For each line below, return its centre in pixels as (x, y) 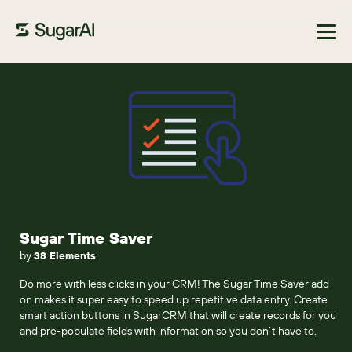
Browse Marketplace (74, 82)
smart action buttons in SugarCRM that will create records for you (178, 315)
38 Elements (65, 255)
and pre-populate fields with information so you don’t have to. (168, 331)
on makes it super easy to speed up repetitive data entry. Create (174, 299)
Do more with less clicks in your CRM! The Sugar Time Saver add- (177, 284)
